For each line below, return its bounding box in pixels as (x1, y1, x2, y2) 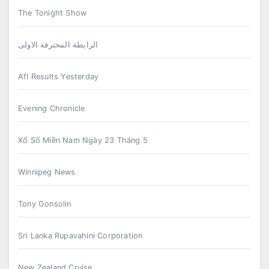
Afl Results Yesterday (18, 71, 99, 81)
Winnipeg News (18, 167, 76, 177)
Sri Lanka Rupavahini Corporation (18, 231, 143, 240)
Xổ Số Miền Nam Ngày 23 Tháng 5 (18, 135, 148, 145)
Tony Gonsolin (18, 199, 71, 208)
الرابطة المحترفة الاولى (18, 40, 98, 49)
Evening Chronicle (18, 103, 85, 113)
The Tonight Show (18, 8, 87, 17)
